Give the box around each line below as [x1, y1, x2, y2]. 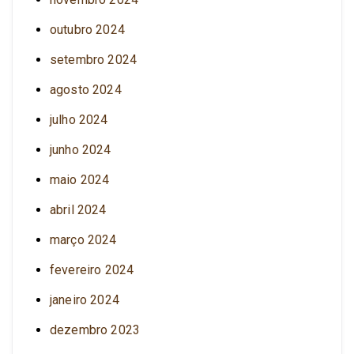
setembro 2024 [50, 51, 137, 67]
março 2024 [50, 232, 117, 247]
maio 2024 [50, 171, 110, 187]
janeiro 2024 [50, 292, 119, 307]
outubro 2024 [50, 21, 125, 37]
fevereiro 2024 [50, 262, 134, 277]
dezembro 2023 [50, 322, 141, 337]
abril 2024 [50, 201, 107, 217]
